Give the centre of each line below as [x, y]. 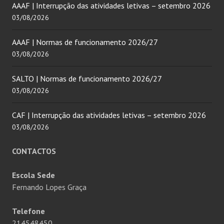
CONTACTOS [34, 151]
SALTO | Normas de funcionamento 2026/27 [87, 79]
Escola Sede [33, 175]
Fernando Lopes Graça [49, 187]
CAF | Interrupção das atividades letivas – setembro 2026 [109, 115]
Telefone [28, 211]
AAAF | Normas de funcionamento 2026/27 [85, 42]
